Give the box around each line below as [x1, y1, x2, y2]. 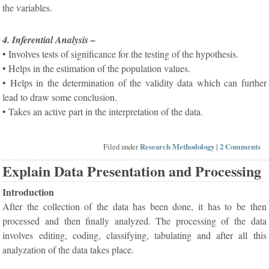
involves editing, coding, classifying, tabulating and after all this [2, 228, 267, 241]
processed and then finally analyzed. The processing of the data [2, 214, 267, 227]
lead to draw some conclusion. [2, 91, 118, 104]
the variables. [2, 1, 53, 14]
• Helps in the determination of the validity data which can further [2, 76, 267, 89]
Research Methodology [140, 141, 215, 152]
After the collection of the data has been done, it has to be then [2, 199, 267, 213]
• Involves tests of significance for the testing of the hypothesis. [2, 47, 239, 61]
